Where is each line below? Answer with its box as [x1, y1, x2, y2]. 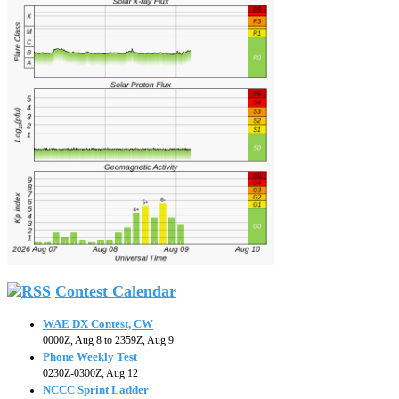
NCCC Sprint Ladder [43, 383, 149, 397]
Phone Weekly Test [43, 350, 137, 364]
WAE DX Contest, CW [43, 317, 153, 331]
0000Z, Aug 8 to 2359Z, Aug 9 [43, 334, 174, 347]
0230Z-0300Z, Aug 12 [43, 367, 138, 380]
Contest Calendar [55, 282, 176, 301]
